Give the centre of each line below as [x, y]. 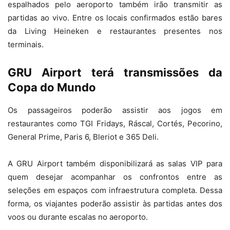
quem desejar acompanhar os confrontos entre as [115, 177]
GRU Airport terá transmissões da [115, 72]
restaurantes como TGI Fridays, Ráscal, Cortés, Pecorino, [115, 123]
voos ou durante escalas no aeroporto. [78, 217]
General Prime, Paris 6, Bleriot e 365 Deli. [83, 137]
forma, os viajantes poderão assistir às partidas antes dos [115, 204]
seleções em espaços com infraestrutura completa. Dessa [115, 190]
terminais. [26, 44]
